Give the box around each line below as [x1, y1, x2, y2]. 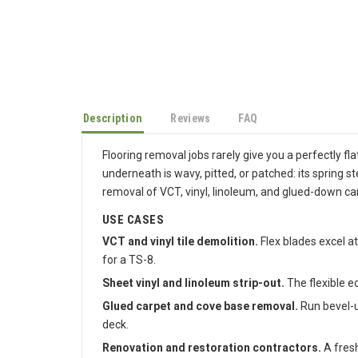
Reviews [170, 117, 211, 129]
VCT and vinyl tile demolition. [102, 240, 258, 253]
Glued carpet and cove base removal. [102, 304, 298, 317]
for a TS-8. [102, 258, 156, 271]
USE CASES [102, 217, 165, 232]
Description [83, 117, 143, 129]
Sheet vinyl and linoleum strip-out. [102, 281, 284, 294]
